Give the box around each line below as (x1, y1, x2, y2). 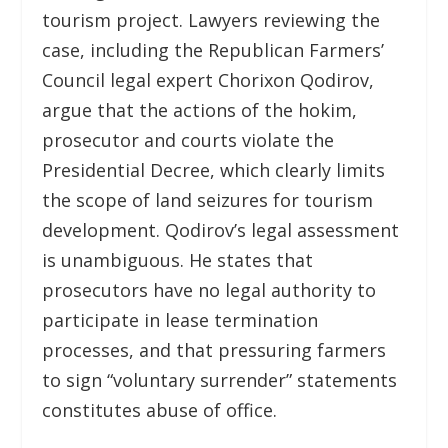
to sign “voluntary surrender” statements (42, 367, 398, 392)
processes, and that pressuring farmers (42, 337, 387, 362)
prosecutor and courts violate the (42, 127, 335, 152)
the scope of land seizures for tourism (42, 187, 374, 212)
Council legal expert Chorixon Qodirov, (42, 67, 375, 92)
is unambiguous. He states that (42, 247, 314, 272)
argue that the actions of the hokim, (42, 97, 358, 122)
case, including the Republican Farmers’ (42, 37, 385, 62)
